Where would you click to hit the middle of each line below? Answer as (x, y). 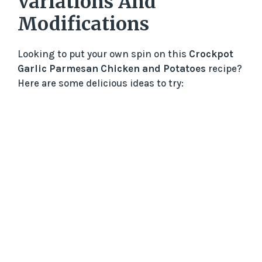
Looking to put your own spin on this (103, 54)
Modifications (83, 24)
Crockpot (211, 54)
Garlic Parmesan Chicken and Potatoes (112, 69)
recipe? (224, 69)
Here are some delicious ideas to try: (101, 83)
